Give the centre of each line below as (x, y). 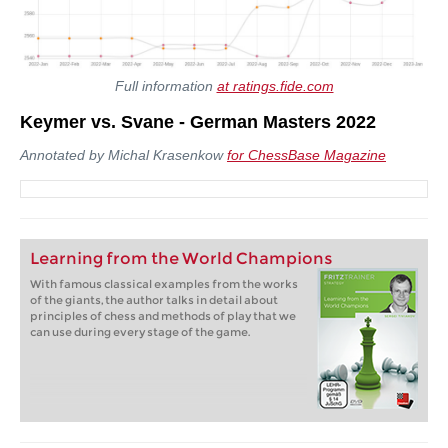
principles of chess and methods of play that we (163, 316)
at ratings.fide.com (275, 86)
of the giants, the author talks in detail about (154, 300)
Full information (165, 86)
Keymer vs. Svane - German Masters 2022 (198, 122)
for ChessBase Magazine (306, 155)
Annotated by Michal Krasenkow (123, 155)
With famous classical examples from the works (164, 284)
